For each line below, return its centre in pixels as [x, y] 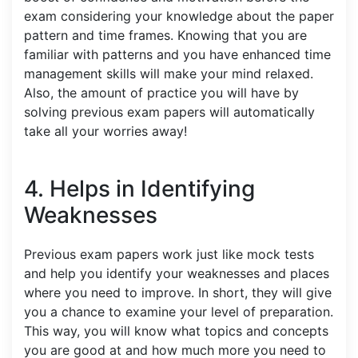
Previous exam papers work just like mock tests [169, 254]
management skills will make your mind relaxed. [169, 73]
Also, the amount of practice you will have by [161, 92]
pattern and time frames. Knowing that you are [165, 35]
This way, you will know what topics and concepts [176, 330]
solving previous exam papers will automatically [169, 111]
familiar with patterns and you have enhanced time [177, 54]
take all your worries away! [107, 131]
